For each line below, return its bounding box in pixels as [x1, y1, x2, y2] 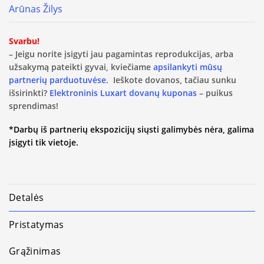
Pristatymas [9, 217, 64, 231]
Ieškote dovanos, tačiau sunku [108, 74, 236, 86]
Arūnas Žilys [9, 2, 62, 16]
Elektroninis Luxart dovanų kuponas [49, 87, 197, 99]
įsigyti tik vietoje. [9, 137, 78, 148]
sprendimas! [9, 100, 58, 112]
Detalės [9, 190, 44, 204]
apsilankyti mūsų [153, 61, 222, 73]
